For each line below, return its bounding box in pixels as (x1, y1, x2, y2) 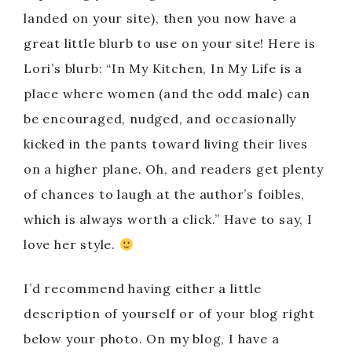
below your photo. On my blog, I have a (24, 331, 280, 346)
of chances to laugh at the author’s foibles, (24, 186, 306, 202)
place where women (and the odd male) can (24, 86, 310, 101)
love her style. (24, 236, 119, 252)
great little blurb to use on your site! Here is (24, 35, 316, 51)
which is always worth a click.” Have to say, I (24, 211, 313, 227)
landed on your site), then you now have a (24, 10, 297, 26)
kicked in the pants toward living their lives (24, 136, 308, 152)
